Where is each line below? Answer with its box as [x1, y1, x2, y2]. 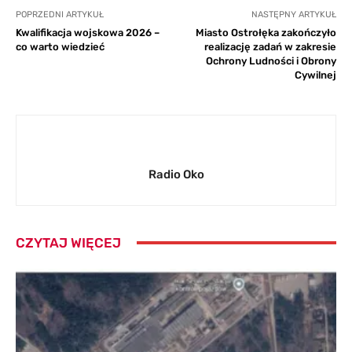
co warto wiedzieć [16, 40, 104, 53]
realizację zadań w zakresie [203, 40, 336, 53]
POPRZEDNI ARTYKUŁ [16, 9, 104, 20]
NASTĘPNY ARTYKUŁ [251, 9, 336, 20]
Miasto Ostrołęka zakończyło [195, 26, 336, 38]
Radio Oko [148, 167, 204, 181]
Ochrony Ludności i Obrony [205, 54, 336, 67]
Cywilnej [294, 68, 336, 81]
